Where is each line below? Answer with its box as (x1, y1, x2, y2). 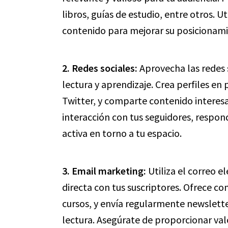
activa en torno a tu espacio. (62, 127, 182, 139)
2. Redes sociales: (62, 62, 137, 74)
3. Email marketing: (62, 164, 146, 177)
